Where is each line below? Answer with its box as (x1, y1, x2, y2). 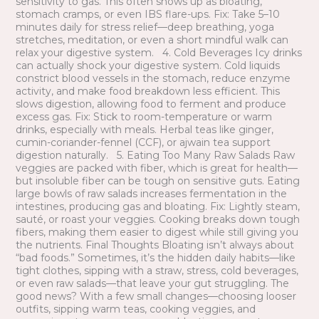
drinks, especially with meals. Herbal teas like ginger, (15, 123, 273, 137)
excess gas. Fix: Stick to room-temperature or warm (15, 110, 272, 124)
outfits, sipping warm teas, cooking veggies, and (15, 303, 256, 316)
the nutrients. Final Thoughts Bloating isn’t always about (15, 239, 294, 252)
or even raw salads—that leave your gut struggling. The (15, 277, 289, 291)
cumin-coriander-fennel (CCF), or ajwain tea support (15, 136, 271, 150)
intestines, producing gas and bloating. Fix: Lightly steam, (15, 200, 300, 214)
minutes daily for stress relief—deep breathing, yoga (15, 21, 274, 34)
